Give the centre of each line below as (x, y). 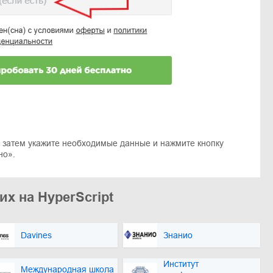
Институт (181, 264)
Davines (36, 235)
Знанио (178, 235)
